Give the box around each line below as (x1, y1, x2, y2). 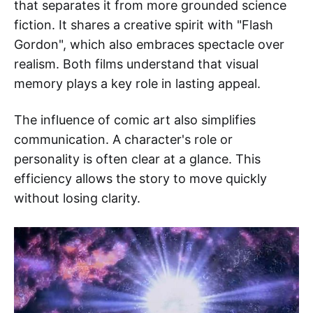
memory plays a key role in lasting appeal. (14, 76, 261, 92)
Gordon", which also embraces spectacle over (14, 37, 284, 52)
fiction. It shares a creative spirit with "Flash (14, 17, 273, 33)
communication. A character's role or (14, 132, 233, 147)
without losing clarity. (14, 191, 140, 206)
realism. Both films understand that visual (14, 57, 259, 72)
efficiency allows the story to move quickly (14, 171, 267, 187)
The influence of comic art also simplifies (14, 112, 256, 128)
